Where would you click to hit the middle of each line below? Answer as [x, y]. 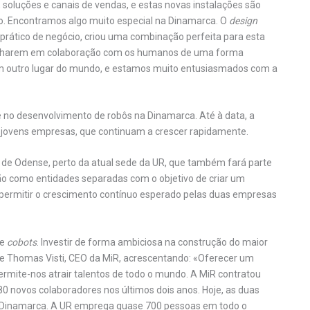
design [243, 20]
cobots [22, 242]
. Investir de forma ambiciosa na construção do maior [152, 242]
